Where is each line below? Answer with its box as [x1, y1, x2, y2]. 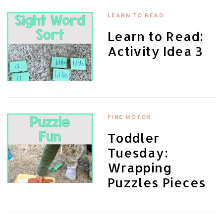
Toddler [107, 129, 160, 146]
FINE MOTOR [107, 113, 151, 121]
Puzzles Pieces [107, 174, 206, 190]
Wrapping [107, 159, 172, 175]
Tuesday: [107, 144, 168, 161]
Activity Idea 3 [107, 43, 203, 59]
